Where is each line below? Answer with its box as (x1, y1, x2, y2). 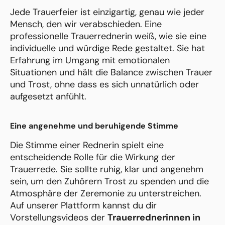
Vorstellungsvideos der (10, 211, 107, 224)
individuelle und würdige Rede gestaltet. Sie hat (10, 42, 205, 55)
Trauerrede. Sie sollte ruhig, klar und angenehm (10, 163, 203, 176)
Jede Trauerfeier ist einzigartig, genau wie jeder (10, 6, 204, 19)
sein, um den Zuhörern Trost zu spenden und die (10, 175, 209, 188)
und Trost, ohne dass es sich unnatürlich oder (10, 78, 199, 91)
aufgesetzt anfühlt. (10, 90, 86, 103)
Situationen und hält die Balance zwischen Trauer (10, 66, 212, 79)
